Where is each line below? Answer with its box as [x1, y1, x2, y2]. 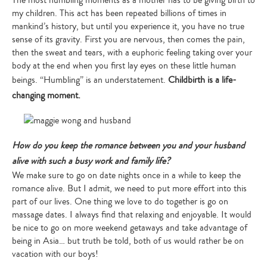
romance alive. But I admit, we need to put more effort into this [12, 182, 247, 195]
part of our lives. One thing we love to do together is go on [12, 195, 228, 208]
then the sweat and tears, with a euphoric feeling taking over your [12, 46, 252, 59]
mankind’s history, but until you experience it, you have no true [12, 20, 244, 33]
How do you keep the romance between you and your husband [12, 139, 245, 152]
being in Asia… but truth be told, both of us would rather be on [12, 234, 244, 247]
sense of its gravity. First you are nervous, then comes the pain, [12, 33, 245, 46]
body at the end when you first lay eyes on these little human [12, 59, 236, 72]
